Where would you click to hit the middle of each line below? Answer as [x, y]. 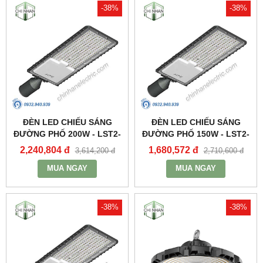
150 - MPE [196, 145]
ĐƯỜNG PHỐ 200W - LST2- [67, 134]
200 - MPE [67, 145]
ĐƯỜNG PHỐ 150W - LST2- [196, 134]
